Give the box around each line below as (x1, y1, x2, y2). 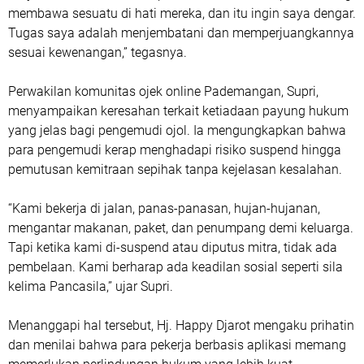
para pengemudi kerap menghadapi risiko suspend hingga (8, 141, 341, 158)
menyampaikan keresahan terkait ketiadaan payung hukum (8, 102, 349, 119)
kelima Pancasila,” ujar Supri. (8, 278, 173, 294)
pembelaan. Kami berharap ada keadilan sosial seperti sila (8, 258, 343, 275)
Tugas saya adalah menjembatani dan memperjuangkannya (8, 24, 354, 41)
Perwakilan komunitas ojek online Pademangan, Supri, (8, 83, 318, 99)
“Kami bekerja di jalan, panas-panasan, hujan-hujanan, (8, 200, 320, 216)
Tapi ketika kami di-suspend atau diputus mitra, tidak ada (8, 239, 337, 255)
